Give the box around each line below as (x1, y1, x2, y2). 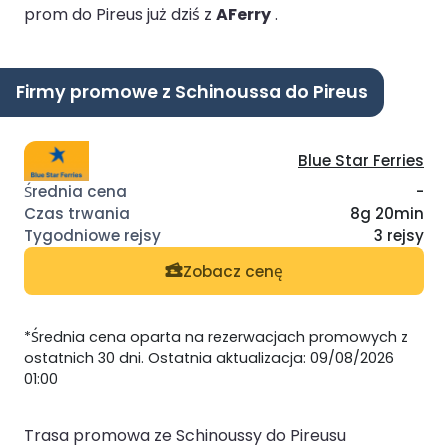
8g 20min (350, 203, 424, 225)
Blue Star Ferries (298, 150, 424, 172)
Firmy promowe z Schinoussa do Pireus (16, 79, 368, 104)
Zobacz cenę (183, 260, 283, 282)
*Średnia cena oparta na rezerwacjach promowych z (24, 327, 408, 348)
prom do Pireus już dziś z (24, 2, 216, 26)
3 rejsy (374, 225, 424, 247)
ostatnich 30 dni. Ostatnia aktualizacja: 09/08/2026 (24, 348, 394, 369)
